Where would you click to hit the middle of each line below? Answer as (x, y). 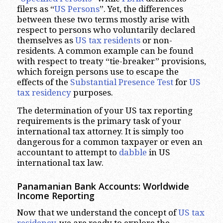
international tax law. (60, 163)
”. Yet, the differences (141, 9)
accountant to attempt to (68, 152)
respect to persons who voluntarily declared (106, 30)
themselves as (46, 41)
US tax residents (108, 41)
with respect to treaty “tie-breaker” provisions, (111, 61)
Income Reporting (56, 195)
